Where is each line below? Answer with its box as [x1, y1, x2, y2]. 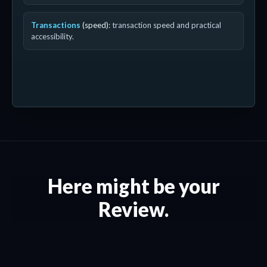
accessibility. [31, 32, 74, 41]
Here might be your [47, 174, 220, 198]
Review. [98, 197, 169, 221]
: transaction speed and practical [108, 20, 221, 30]
